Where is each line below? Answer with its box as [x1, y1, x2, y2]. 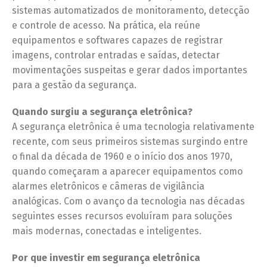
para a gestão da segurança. [12, 79, 136, 91]
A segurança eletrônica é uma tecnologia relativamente [12, 121, 254, 133]
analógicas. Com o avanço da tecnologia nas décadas [12, 195, 245, 207]
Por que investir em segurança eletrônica [12, 252, 200, 264]
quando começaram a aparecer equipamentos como [12, 166, 243, 178]
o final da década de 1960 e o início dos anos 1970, [12, 151, 232, 163]
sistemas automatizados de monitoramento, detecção [12, 5, 249, 17]
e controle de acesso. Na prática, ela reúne [12, 20, 200, 32]
